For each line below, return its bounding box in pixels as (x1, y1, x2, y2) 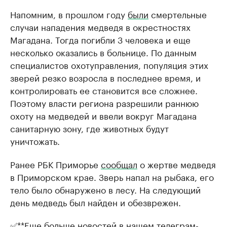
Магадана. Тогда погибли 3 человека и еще (10, 32, 191, 46)
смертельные (148, 7, 207, 20)
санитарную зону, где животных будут (10, 121, 169, 134)
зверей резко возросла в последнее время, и (10, 70, 201, 84)
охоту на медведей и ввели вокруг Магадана (10, 108, 197, 122)
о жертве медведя (137, 157, 216, 170)
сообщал (101, 157, 137, 170)
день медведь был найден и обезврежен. (10, 195, 181, 208)
